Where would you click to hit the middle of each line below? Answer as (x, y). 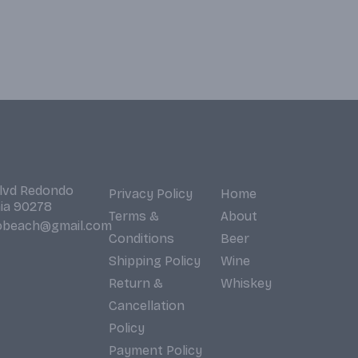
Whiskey (246, 283)
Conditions (141, 239)
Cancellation (147, 306)
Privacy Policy (151, 194)
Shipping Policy (155, 261)
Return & (136, 283)
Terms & (134, 216)
